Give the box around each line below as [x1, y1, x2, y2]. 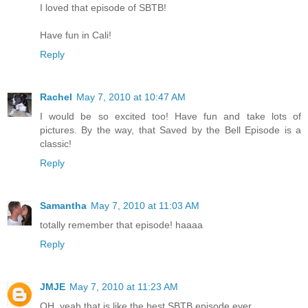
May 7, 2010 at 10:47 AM [76, 91, 186, 102]
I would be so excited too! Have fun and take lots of [40, 110, 301, 122]
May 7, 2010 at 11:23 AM [69, 280, 178, 292]
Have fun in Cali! [40, 29, 111, 41]
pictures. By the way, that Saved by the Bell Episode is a [40, 124, 301, 135]
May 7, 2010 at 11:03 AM [91, 199, 199, 211]
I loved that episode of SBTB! [40, 1, 166, 13]
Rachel [40, 91, 72, 102]
